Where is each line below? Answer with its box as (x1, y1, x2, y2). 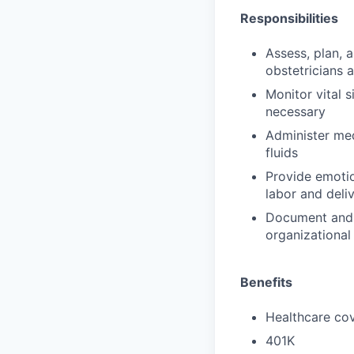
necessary (265, 104, 326, 119)
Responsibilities (240, 10, 338, 26)
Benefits (240, 274, 292, 290)
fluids (265, 145, 298, 160)
